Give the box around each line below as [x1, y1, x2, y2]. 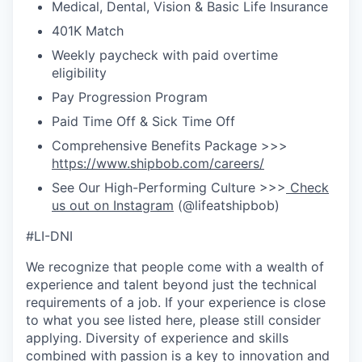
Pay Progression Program [52, 89, 208, 105]
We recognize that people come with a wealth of [26, 259, 324, 275]
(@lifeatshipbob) [174, 197, 280, 213]
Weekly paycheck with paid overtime [52, 47, 278, 63]
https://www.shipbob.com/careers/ [52, 155, 264, 171]
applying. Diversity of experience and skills [26, 330, 288, 346]
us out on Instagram [52, 197, 174, 213]
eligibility [52, 65, 107, 81]
